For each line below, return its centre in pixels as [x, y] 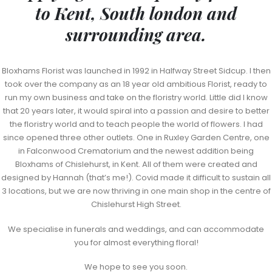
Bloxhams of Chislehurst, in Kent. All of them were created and [136, 164]
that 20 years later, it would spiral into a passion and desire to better [136, 110]
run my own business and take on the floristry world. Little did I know [136, 97]
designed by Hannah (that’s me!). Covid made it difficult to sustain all [136, 177]
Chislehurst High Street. [136, 204]
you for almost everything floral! [136, 242]
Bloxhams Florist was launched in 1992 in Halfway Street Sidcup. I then [136, 70]
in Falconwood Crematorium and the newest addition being [136, 151]
